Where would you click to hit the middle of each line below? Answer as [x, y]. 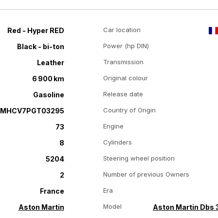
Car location [122, 30]
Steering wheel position [139, 158]
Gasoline [48, 95]
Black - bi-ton [40, 46]
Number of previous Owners [146, 174]
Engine [113, 126]
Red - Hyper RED [36, 30]
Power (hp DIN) [126, 46]
